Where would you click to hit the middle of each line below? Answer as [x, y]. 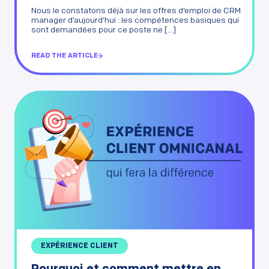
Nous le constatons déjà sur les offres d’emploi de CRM [136, 11]
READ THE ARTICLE [65, 56]
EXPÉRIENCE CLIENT [80, 246]
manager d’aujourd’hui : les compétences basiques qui [135, 20]
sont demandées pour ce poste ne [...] [104, 30]
